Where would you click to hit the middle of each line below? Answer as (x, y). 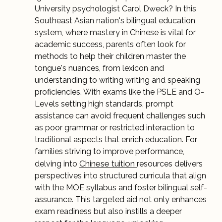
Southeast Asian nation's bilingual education (115, 20)
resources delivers (170, 164)
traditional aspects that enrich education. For (116, 139)
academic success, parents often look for (110, 44)
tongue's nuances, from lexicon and (99, 68)
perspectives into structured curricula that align (120, 175)
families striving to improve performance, (110, 151)
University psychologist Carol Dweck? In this (115, 8)
